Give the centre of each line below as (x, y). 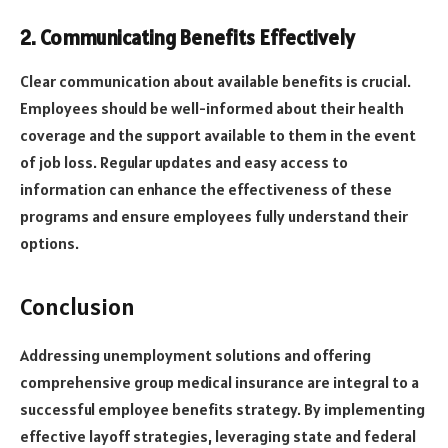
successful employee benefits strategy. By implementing (222, 409)
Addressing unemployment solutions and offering (195, 355)
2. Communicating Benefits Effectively (187, 37)
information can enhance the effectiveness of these (206, 189)
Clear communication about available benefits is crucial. (215, 81)
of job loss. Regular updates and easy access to (184, 162)
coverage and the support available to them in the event (218, 135)
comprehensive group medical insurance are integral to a (219, 382)
